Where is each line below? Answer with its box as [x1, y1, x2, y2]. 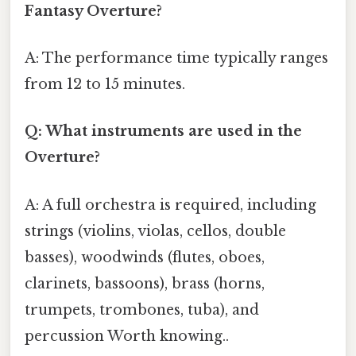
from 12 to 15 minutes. [25, 75, 185, 94]
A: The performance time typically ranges [25, 49, 328, 68]
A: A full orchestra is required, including [25, 195, 316, 214]
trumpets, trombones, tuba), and [25, 300, 259, 319]
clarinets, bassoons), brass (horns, [25, 274, 265, 292]
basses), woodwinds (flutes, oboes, [25, 248, 265, 266]
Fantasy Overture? [25, 2, 162, 20]
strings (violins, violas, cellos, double [25, 222, 286, 240]
